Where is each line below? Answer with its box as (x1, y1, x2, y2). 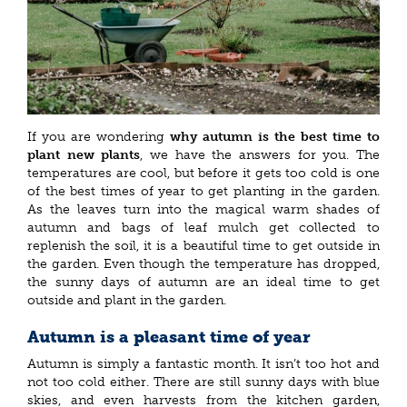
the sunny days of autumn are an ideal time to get (27, 273, 380, 290)
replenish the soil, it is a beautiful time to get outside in (27, 237, 380, 253)
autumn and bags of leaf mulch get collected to (27, 219, 380, 235)
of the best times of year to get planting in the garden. (27, 183, 380, 199)
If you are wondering (27, 128, 170, 144)
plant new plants (27, 146, 141, 163)
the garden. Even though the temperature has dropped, (27, 255, 380, 272)
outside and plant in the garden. (27, 292, 226, 308)
